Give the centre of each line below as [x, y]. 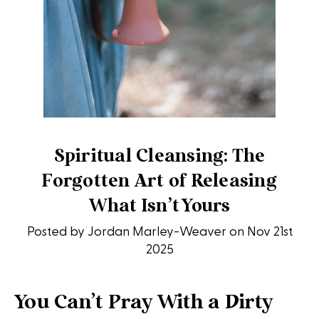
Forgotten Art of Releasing [159, 180]
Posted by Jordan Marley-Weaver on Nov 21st [159, 231]
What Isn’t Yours [159, 205]
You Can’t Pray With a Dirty [143, 301]
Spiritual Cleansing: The [159, 155]
